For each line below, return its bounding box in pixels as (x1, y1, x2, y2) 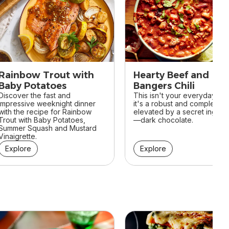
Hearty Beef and (133, 70, 209, 81)
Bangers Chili (133, 80, 195, 92)
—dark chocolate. (133, 116, 193, 125)
